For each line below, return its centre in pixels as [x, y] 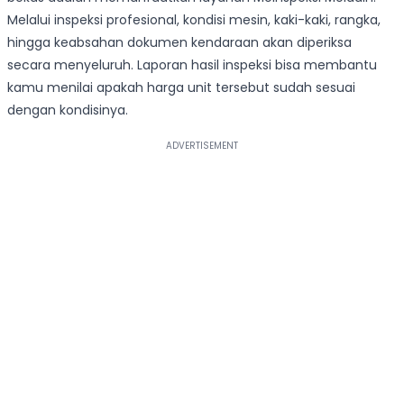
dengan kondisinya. [68, 110]
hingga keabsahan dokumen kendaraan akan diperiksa [179, 43]
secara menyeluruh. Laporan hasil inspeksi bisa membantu [192, 65]
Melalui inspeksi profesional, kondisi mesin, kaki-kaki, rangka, [194, 20]
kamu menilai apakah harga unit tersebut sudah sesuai [181, 88]
